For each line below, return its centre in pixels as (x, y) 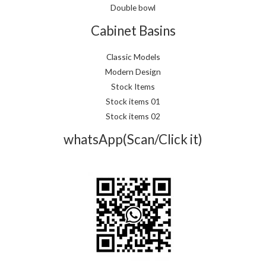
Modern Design (133, 72)
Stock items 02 (133, 116)
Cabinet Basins (133, 30)
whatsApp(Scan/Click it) (133, 140)
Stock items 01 (133, 102)
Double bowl (133, 7)
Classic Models (133, 57)
